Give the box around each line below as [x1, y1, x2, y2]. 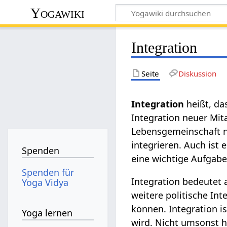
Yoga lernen [22, 207, 73, 219]
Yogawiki [30, 5, 85, 21]
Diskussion [178, 68, 216, 79]
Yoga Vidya [22, 176, 69, 188]
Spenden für [22, 166, 74, 178]
